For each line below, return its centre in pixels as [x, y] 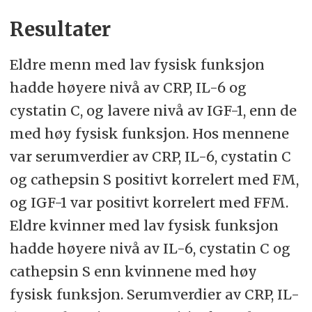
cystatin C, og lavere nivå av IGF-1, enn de [153, 111]
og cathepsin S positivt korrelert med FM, [154, 180]
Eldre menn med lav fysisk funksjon [137, 65]
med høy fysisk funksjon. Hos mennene [149, 134]
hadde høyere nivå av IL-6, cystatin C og [150, 249]
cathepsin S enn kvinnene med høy [133, 272]
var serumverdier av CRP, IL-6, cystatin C [150, 157]
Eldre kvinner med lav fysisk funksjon [144, 226]
